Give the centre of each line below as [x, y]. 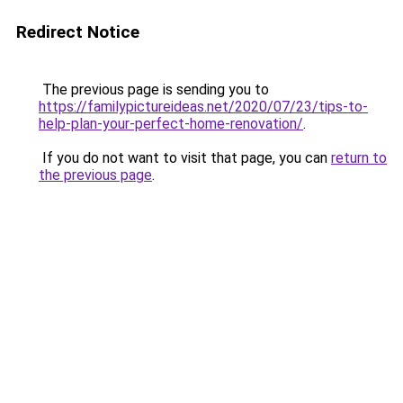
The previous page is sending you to [154, 90]
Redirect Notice [78, 32]
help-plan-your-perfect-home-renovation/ [171, 124]
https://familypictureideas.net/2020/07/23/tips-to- [203, 107]
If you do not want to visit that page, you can [185, 158]
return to [359, 158]
